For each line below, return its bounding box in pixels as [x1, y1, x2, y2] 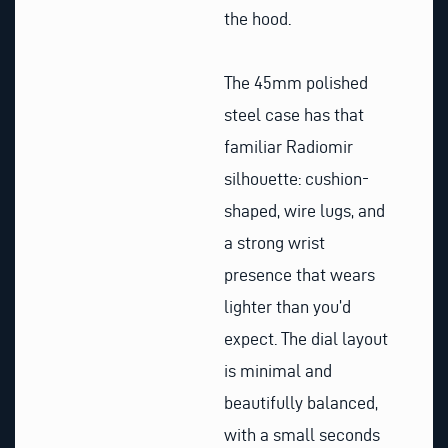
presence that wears [224, 264, 375, 284]
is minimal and [224, 360, 332, 380]
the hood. [224, 9, 291, 29]
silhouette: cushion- [224, 168, 369, 188]
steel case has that [224, 104, 364, 124]
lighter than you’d [224, 296, 351, 316]
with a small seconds [224, 424, 380, 444]
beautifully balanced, [224, 392, 378, 412]
